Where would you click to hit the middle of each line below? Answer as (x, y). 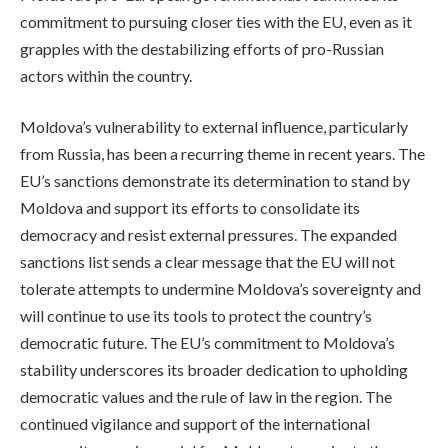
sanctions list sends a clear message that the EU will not (207, 262)
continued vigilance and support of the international (195, 424)
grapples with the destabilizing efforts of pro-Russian (202, 48)
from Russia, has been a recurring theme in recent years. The (222, 154)
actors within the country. (106, 75)
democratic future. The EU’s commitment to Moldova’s (207, 343)
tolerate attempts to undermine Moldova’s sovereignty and (220, 289)
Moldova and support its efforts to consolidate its (190, 208)
